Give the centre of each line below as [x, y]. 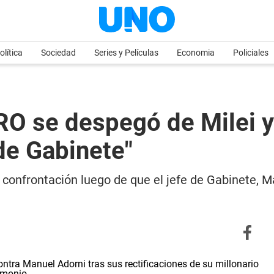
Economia [196, 53]
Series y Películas [126, 53]
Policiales [251, 53]
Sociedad [58, 53]
